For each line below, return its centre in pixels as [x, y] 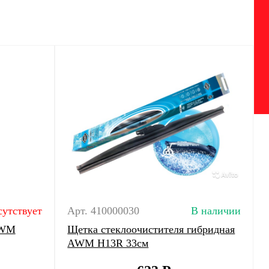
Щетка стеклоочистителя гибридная [151, 229]
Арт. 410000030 [104, 211]
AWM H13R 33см [108, 243]
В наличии [216, 211]
